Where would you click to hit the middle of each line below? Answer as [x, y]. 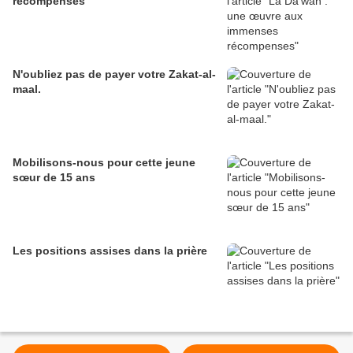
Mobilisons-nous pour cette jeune [104, 163]
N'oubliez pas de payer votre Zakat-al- [114, 74]
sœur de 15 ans [54, 178]
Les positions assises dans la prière [110, 251]
